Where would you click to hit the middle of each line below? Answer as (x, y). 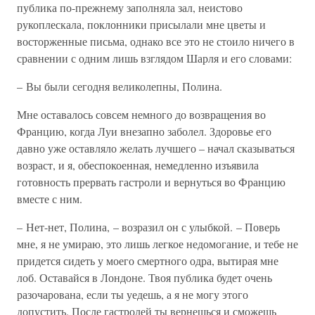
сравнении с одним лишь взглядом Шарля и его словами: (154, 58)
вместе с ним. (50, 199)
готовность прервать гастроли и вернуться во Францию (151, 182)
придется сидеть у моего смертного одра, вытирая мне (148, 261)
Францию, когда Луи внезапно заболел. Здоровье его (144, 131)
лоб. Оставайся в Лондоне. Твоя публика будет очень (144, 277)
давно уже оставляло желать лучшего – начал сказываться (156, 148)
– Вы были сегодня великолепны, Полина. (120, 86)
